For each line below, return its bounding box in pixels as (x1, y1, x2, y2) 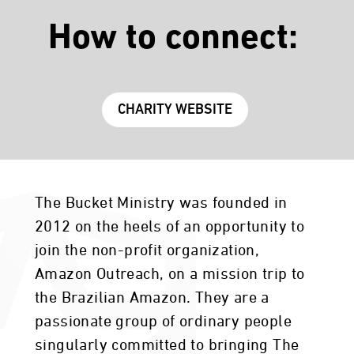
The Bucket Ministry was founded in (35, 195, 288, 211)
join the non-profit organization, (35, 243, 260, 258)
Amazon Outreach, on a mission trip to (35, 266, 305, 282)
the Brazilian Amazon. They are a (35, 290, 269, 306)
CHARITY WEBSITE (118, 103, 232, 118)
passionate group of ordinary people (35, 314, 292, 330)
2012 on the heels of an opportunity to (35, 219, 305, 235)
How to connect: (48, 21, 298, 57)
